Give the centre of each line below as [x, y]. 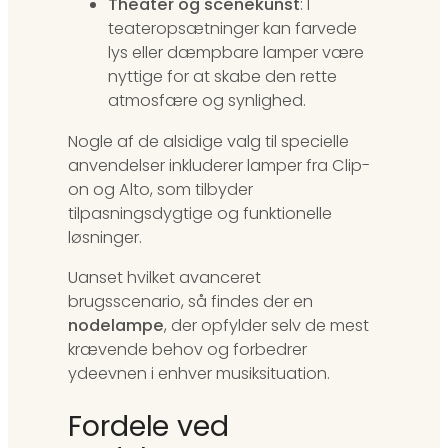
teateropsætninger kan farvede [232, 29]
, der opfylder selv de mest [266, 325]
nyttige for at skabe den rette [222, 77]
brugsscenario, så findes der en [190, 301]
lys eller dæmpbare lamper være [236, 53]
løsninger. [105, 237]
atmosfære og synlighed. [207, 101]
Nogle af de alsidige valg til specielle [208, 141]
